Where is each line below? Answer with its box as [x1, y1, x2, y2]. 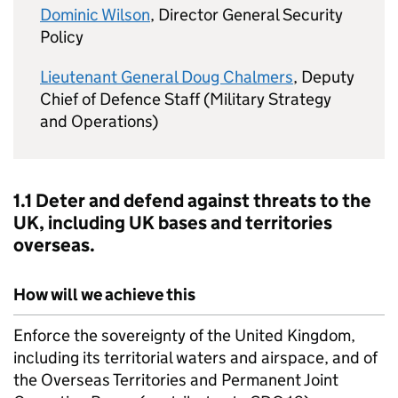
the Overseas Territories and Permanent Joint [13, 370, 338, 390]
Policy [40, 27, 84, 47]
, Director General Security [150, 4, 343, 25]
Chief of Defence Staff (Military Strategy [40, 89, 331, 109]
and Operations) [40, 111, 158, 131]
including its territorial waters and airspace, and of [13, 347, 378, 368]
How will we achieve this [13, 284, 195, 305]
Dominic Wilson [40, 4, 150, 25]
